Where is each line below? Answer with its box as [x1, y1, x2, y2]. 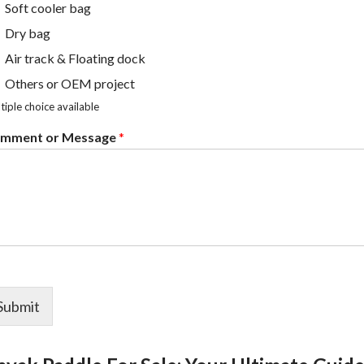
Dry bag [5, 25, 50, 41]
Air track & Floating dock [5, 50, 145, 67]
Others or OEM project [5, 76, 135, 92]
